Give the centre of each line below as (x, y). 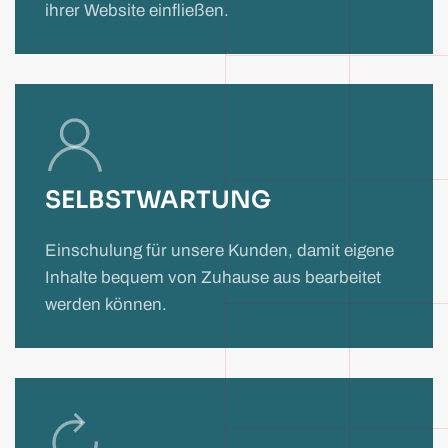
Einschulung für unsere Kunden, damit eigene (219, 250)
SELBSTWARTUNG (158, 199)
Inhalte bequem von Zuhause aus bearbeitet (213, 277)
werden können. (106, 304)
